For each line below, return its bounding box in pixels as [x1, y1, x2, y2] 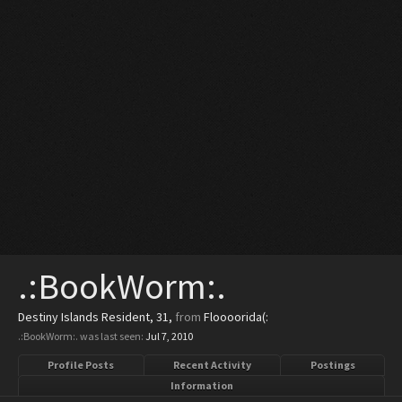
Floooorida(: [204, 309, 268, 325]
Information [170, 379, 233, 392]
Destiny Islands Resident [18, 309, 150, 325]
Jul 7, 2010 [145, 329, 193, 343]
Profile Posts [48, 358, 115, 371]
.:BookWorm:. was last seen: [18, 329, 144, 343]
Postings [310, 358, 355, 371]
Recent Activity [173, 358, 251, 371]
